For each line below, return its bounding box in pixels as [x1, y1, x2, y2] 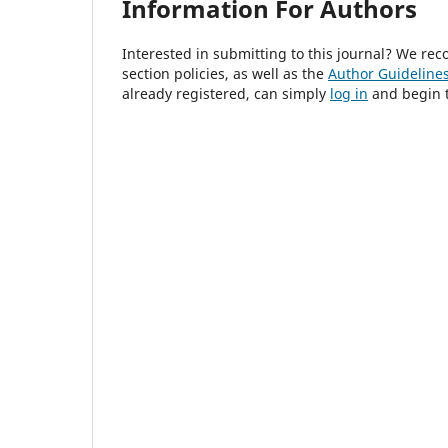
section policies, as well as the [122, 63, 328, 83]
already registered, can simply [122, 83, 330, 103]
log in [330, 83, 368, 103]
